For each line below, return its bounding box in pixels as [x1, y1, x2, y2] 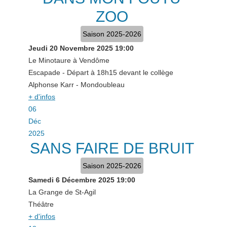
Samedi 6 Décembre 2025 [28, 176, 115, 184]
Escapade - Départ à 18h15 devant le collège [28, 68, 173, 77]
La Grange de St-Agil [28, 188, 96, 196]
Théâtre [28, 200, 54, 208]
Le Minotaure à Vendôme [28, 56, 109, 64]
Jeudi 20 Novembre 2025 [28, 44, 113, 52]
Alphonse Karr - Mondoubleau [28, 81, 125, 89]
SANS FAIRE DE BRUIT [29, 140, 194, 157]
